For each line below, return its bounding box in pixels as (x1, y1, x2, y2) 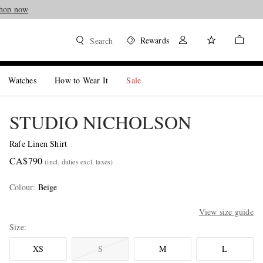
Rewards (140, 35, 169, 46)
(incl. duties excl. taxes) (45, 157, 113, 166)
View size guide (198, 206, 254, 217)
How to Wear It (55, 75, 109, 86)
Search (90, 35, 113, 46)
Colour (9, 181, 33, 193)
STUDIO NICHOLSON (9, 109, 191, 134)
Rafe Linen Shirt (9, 138, 68, 149)
